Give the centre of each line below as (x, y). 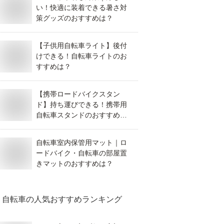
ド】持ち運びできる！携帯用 (81, 104)
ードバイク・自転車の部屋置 (81, 153)
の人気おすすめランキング (74, 199)
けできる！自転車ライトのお (81, 56)
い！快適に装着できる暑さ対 (81, 7)
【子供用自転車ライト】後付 (81, 45)
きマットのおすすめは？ (74, 163)
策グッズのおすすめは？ (74, 18)
